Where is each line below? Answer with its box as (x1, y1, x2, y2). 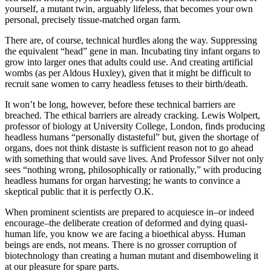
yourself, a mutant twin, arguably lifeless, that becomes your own (5, 3, 253, 14)
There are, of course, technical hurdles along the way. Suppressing (5, 34, 257, 45)
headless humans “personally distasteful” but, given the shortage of (5, 131, 259, 142)
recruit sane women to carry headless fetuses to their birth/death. (5, 78, 248, 89)
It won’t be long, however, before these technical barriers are (5, 99, 235, 109)
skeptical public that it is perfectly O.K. (5, 186, 154, 197)
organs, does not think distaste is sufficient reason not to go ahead (5, 142, 253, 153)
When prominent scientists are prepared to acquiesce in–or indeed (5, 206, 254, 217)
